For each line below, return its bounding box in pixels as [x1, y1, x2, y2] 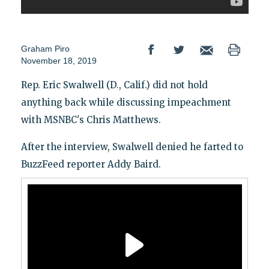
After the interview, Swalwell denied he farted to [20, 141, 243, 153]
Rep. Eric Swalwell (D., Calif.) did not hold [20, 79, 208, 91]
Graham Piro [20, 44, 70, 54]
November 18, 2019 [20, 56, 97, 66]
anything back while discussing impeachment [20, 97, 231, 109]
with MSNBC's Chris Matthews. [20, 114, 161, 126]
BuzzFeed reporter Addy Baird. [20, 159, 161, 171]
